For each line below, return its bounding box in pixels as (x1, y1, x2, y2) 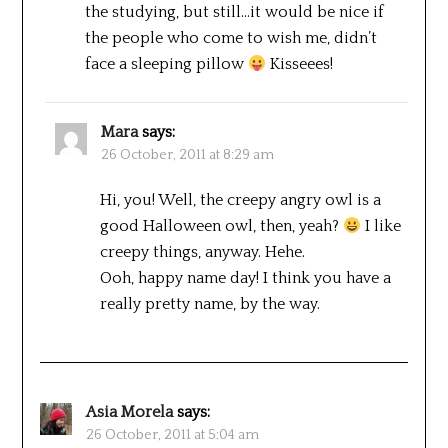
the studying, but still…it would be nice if (84, 2, 384, 21)
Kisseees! (265, 54, 333, 73)
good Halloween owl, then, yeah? (99, 216, 343, 235)
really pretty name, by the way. (99, 294, 320, 313)
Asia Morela (85, 402, 173, 421)
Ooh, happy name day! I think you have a (99, 268, 391, 287)
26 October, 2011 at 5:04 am (85, 426, 259, 443)
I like (360, 216, 401, 235)
